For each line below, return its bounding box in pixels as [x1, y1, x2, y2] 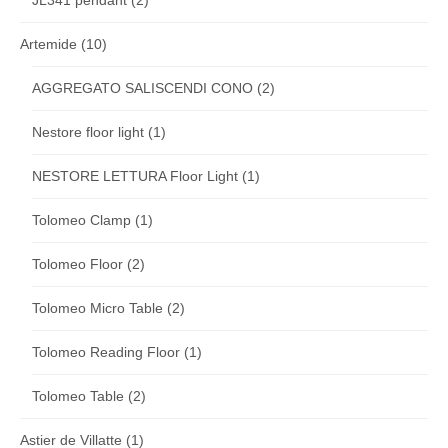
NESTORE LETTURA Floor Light [32, 168, 238, 185]
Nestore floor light [32, 124, 144, 141]
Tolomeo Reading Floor [32, 344, 180, 361]
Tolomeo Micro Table [32, 300, 163, 317]
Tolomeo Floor [32, 256, 123, 273]
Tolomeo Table [32, 388, 124, 405]
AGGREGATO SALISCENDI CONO [32, 80, 253, 97]
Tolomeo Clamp [32, 212, 131, 229]
